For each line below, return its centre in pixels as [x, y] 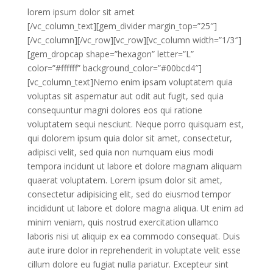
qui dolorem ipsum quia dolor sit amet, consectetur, [129, 138]
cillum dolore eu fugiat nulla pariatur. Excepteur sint [128, 264]
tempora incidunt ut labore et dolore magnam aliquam [134, 166]
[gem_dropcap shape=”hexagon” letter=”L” [110, 54]
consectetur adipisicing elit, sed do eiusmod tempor [129, 194]
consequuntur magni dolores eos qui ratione [115, 110]
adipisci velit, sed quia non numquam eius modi [120, 152]
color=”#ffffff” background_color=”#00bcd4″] [114, 68]
